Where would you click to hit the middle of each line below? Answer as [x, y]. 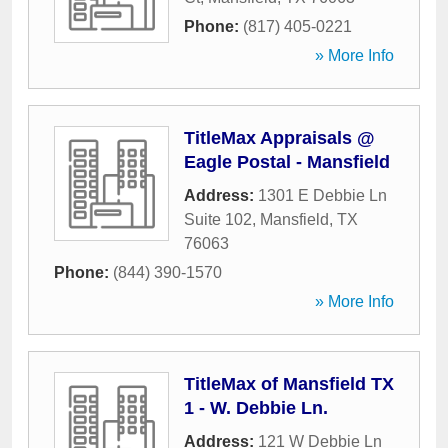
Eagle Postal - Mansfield [287, 162]
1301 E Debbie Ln [322, 195]
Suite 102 [218, 219]
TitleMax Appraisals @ [279, 138]
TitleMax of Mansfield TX [289, 384]
